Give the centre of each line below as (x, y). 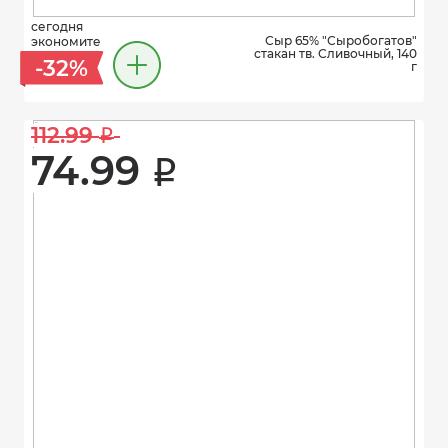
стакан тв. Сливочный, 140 (335, 53)
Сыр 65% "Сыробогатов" (341, 40)
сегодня (57, 26)
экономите (66, 41)
